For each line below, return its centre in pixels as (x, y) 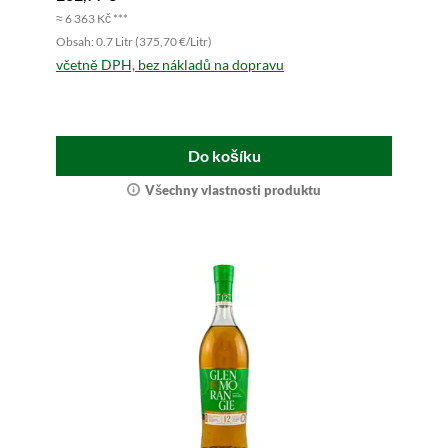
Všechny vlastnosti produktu (233, 190)
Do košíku (224, 155)
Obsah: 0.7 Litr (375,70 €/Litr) (134, 41)
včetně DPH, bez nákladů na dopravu (170, 64)
